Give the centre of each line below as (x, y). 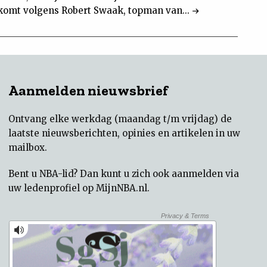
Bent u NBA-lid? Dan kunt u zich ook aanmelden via (124, 174)
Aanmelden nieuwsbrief (88, 90)
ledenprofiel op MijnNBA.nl (86, 188)
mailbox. (28, 148)
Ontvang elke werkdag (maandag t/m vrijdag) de (120, 119)
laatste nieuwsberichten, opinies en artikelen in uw (124, 133)
